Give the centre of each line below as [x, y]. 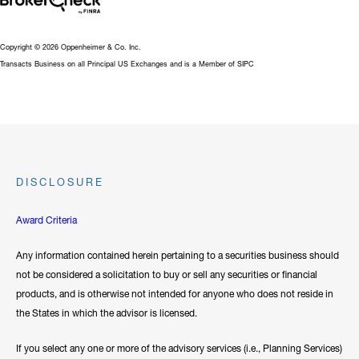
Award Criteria [46, 220]
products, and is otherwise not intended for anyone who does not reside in [175, 293]
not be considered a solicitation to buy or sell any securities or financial [167, 274]
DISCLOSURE [60, 182]
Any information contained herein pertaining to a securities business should [177, 255]
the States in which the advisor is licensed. [107, 313]
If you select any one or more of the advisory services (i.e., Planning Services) [179, 348]
